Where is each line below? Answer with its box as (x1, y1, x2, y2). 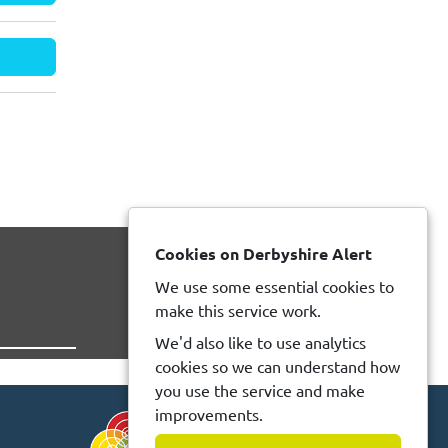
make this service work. (155, 300, 321, 320)
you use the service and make (155, 380, 365, 400)
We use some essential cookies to (155, 276, 394, 296)
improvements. (155, 404, 263, 424)
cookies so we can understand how (155, 356, 400, 376)
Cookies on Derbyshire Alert (155, 243, 372, 264)
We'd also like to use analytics (155, 332, 366, 352)
